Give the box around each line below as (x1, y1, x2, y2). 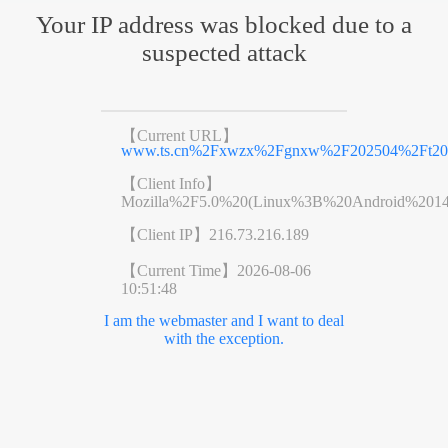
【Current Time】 (120, 261, 237, 279)
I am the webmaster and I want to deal (103, 311, 344, 329)
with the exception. (163, 329, 284, 347)
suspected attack (141, 38, 307, 66)
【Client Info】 (120, 174, 221, 192)
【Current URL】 (120, 126, 238, 144)
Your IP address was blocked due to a (36, 10, 412, 38)
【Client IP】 (120, 225, 209, 243)
